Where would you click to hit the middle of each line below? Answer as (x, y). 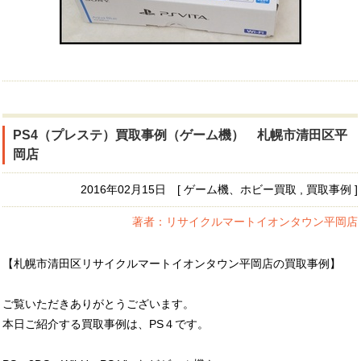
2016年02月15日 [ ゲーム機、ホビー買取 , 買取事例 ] (219, 189)
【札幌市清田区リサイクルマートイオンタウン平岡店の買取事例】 (172, 263)
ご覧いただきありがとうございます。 (98, 303)
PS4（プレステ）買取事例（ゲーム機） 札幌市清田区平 (180, 135)
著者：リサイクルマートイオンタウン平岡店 (245, 221)
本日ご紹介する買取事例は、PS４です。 (106, 324)
